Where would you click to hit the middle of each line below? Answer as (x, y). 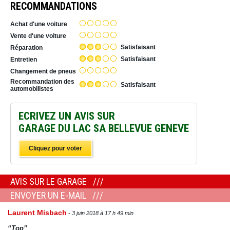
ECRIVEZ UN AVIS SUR (67, 116)
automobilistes (32, 89)
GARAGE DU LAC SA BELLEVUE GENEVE (104, 129)
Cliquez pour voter (55, 149)
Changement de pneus (43, 71)
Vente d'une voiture (38, 36)
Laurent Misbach (37, 213)
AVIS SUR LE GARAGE (50, 182)
